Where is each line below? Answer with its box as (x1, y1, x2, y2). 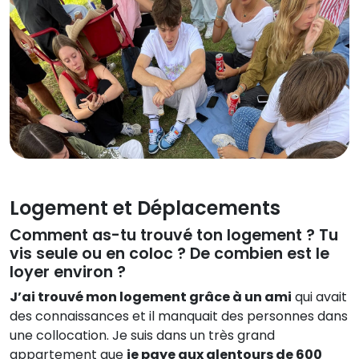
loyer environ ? (10, 261, 126, 284)
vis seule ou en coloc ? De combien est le (10, 243, 329, 265)
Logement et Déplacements (10, 195, 280, 222)
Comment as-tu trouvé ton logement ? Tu (10, 224, 338, 247)
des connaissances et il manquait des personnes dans (10, 307, 348, 326)
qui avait (292, 288, 347, 307)
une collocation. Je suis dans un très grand (10, 326, 275, 345)
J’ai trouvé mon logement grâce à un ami (10, 288, 292, 307)
